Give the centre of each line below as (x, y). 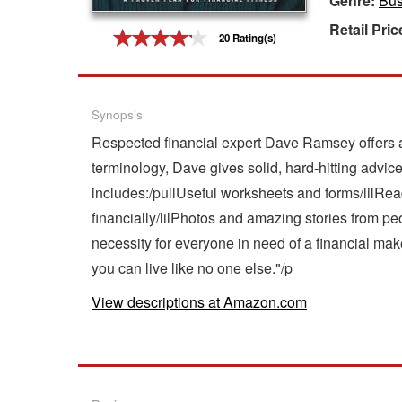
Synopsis (117, 114)
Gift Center (44, 33)
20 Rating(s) (247, 39)
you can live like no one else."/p (192, 267)
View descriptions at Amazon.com (199, 301)
